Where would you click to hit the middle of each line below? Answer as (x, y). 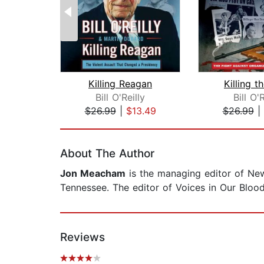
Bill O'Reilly (120, 98)
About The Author (107, 154)
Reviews (82, 237)
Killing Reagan (120, 84)
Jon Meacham (93, 174)
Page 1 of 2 (86, 123)
